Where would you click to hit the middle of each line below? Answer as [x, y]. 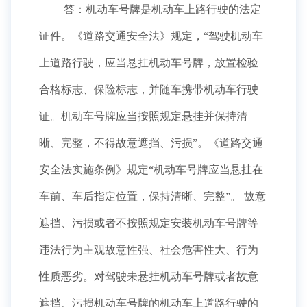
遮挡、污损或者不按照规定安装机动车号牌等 [149, 223]
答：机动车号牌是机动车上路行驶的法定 [161, 9]
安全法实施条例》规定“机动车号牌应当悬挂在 [151, 170]
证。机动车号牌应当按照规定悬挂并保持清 [143, 116]
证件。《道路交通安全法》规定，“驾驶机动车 [151, 36]
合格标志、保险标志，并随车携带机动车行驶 [149, 89]
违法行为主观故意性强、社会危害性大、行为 [149, 250]
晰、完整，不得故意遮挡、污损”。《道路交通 [151, 143]
